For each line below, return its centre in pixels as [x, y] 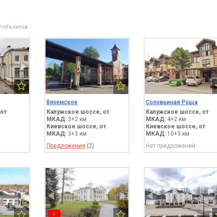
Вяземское [62, 102]
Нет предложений [170, 146]
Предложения [66, 146]
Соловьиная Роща [171, 102]
